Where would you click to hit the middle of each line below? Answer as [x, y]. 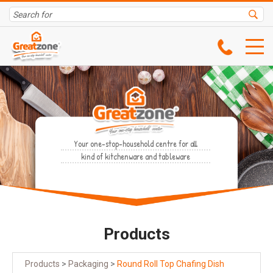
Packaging [88, 264]
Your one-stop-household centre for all [136, 144]
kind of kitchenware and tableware [136, 156]
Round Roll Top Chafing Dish [171, 264]
